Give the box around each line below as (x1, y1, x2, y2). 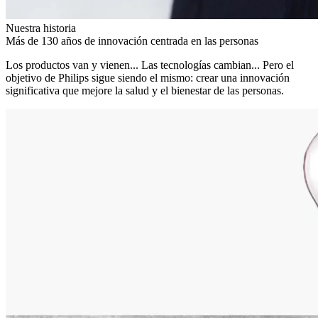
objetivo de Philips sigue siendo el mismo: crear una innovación (6, 72, 290, 84)
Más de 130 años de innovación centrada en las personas (6, 35, 258, 48)
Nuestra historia (6, 22, 76, 35)
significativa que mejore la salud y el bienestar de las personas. (6, 84, 284, 97)
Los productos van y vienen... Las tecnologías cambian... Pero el (6, 59, 294, 72)
